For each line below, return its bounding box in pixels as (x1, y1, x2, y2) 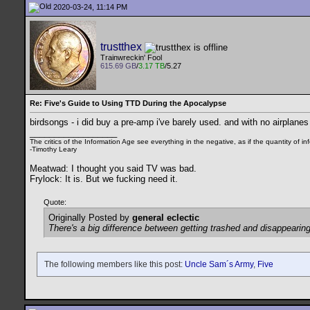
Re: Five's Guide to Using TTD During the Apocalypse (30, 99, 226, 107)
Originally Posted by (48, 212, 132, 224)
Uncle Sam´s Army (185, 259, 253, 270)
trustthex (100, 41, 142, 53)
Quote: (44, 198, 66, 207)
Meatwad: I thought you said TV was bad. (30, 163, 197, 174)
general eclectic (132, 212, 199, 224)
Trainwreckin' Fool (100, 53, 162, 62)
